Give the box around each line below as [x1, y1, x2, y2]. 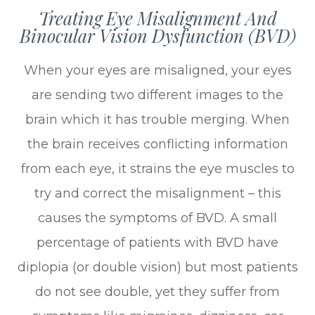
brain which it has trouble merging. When [25, 111, 290, 127]
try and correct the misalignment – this [34, 185, 281, 201]
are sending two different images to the [32, 86, 283, 103]
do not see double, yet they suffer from [35, 283, 280, 300]
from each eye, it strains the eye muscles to [20, 160, 295, 176]
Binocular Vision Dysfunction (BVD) [19, 23, 296, 47]
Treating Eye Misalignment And [38, 6, 277, 30]
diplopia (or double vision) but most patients [17, 259, 298, 275]
